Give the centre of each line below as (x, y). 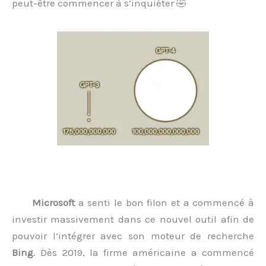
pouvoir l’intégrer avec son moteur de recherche (133, 236)
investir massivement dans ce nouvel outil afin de (133, 219)
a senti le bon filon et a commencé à (164, 203)
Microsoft (53, 203)
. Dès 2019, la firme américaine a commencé (144, 253)
